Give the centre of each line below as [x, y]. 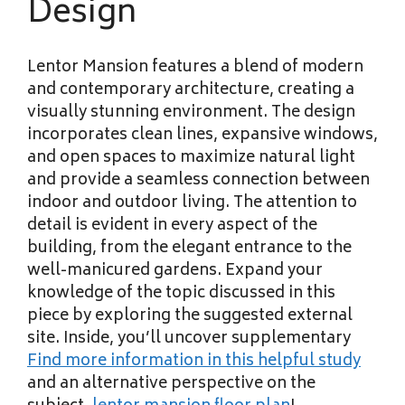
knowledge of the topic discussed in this [181, 293]
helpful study [307, 361]
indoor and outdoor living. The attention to [192, 203]
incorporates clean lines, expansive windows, [202, 135]
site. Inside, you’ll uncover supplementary [189, 339]
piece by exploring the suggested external [190, 316]
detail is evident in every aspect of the [172, 226]
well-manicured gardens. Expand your [175, 271]
